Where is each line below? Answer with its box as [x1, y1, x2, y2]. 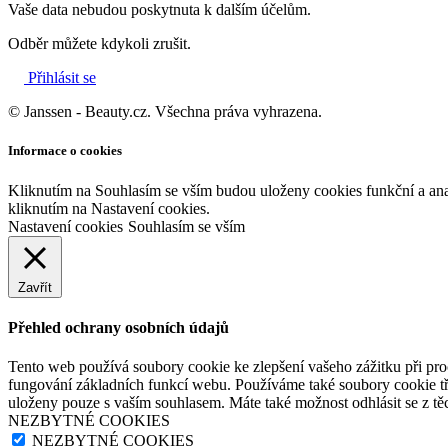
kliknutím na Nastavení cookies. [8, 199, 210, 217]
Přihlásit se [24, 69, 96, 87]
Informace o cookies [8, 143, 122, 159]
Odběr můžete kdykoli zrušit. [8, 35, 191, 53]
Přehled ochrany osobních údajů [8, 318, 229, 336]
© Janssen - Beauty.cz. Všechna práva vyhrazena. [8, 103, 322, 121]
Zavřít [18, 279, 52, 295]
